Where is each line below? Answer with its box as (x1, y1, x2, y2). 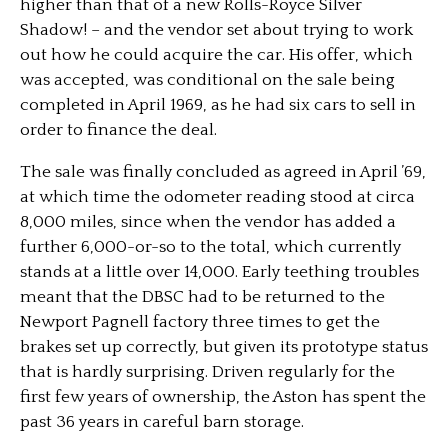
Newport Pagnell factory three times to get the (20, 313, 380, 331)
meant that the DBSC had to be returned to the (20, 288, 385, 306)
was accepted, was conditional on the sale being (20, 71, 395, 89)
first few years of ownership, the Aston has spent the (20, 388, 426, 406)
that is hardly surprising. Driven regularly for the (20, 363, 395, 381)
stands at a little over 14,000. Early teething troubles (20, 263, 419, 281)
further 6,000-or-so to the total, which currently (20, 238, 401, 256)
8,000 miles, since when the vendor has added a (20, 213, 396, 231)
